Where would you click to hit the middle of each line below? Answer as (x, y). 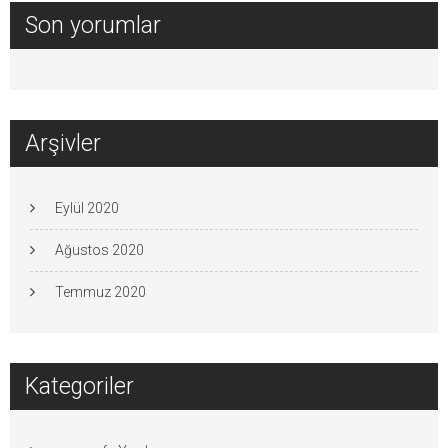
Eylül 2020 (87, 207)
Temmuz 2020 (100, 291)
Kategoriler (79, 386)
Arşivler (63, 143)
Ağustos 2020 (99, 249)
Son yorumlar (93, 25)
